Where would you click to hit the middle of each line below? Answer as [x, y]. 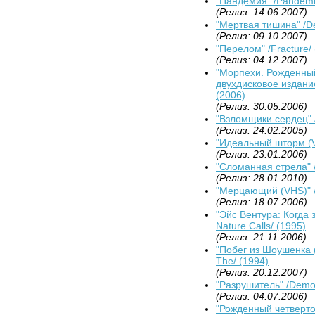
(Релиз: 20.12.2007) [262, 272]
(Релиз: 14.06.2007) [262, 12]
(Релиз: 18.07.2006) [262, 201]
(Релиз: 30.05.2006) [262, 106]
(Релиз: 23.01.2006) [262, 154]
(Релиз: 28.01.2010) [262, 178]
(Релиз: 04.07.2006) [262, 296]
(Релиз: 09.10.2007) [262, 36]
